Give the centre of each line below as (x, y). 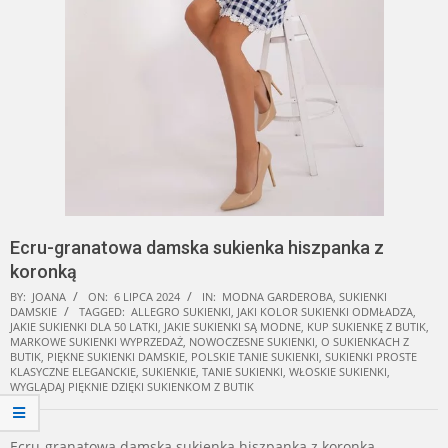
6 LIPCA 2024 (147, 296)
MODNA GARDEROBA (277, 296)
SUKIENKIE (169, 371)
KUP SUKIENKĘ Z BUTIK (366, 326)
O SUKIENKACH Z (365, 341)
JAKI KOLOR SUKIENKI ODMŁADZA (325, 311)
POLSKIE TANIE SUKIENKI (255, 356)
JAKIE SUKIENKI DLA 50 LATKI (84, 326)
